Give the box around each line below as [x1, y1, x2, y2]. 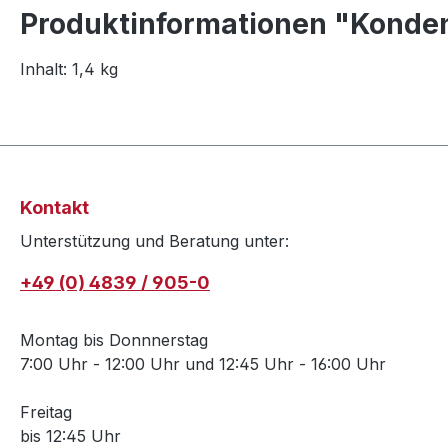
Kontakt [20, 197, 89, 219]
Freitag [20, 402, 72, 423]
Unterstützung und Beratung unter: [20, 231, 289, 252]
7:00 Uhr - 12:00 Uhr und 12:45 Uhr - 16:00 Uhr [20, 354, 386, 375]
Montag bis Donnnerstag [20, 330, 208, 351]
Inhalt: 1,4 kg [20, 59, 118, 80]
